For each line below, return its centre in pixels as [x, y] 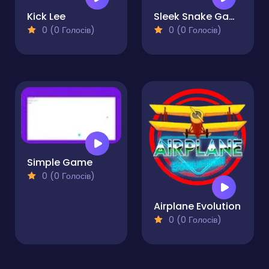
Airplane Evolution [197, 207]
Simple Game [60, 162]
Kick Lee [46, 17]
